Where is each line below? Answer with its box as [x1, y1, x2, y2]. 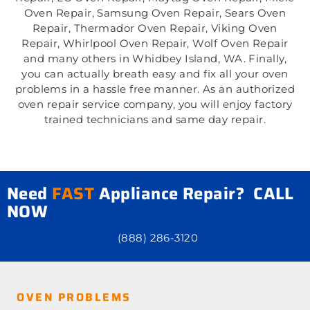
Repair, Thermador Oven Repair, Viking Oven [33, 21, 277, 35]
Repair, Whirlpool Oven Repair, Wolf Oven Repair [21, 37, 289, 51]
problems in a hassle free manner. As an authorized [15, 82, 295, 96]
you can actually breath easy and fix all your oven [21, 67, 289, 81]
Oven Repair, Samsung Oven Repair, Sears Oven [24, 6, 286, 20]
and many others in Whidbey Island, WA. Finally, [23, 52, 287, 66]
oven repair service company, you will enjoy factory [17, 98, 293, 111]
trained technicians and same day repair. [44, 113, 266, 127]
